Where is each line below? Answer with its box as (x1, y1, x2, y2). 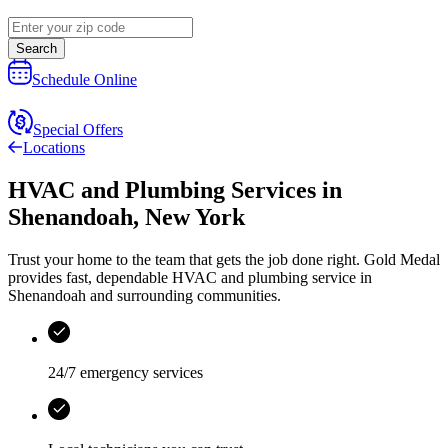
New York (145, 204, 245, 231)
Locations (23, 139, 85, 157)
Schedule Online (32, 71, 137, 89)
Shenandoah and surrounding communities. (8, 287, 281, 305)
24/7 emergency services (48, 364, 203, 382)
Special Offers (33, 121, 123, 139)
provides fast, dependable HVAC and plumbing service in (8, 269, 372, 287)
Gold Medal (364, 251, 440, 269)
